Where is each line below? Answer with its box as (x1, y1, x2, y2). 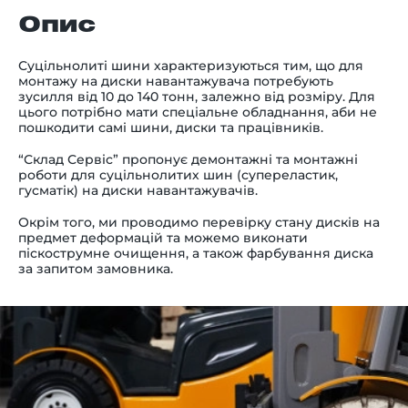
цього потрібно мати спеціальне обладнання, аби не (18, 104, 377, 121)
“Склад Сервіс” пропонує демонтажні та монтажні (18, 151, 358, 168)
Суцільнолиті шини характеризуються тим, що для (18, 57, 363, 75)
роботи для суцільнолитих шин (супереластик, (18, 167, 338, 184)
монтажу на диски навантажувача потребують (18, 73, 333, 90)
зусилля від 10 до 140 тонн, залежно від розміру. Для (18, 88, 375, 106)
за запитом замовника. (18, 260, 173, 278)
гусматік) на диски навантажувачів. (18, 182, 258, 199)
